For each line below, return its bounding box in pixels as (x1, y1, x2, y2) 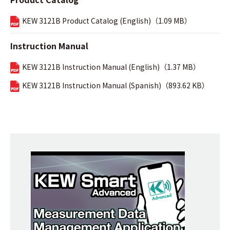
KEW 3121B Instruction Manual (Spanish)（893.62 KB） (22, 80, 209, 90)
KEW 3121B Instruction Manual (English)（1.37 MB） (22, 61, 200, 72)
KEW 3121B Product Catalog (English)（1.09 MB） (22, 15, 191, 26)
